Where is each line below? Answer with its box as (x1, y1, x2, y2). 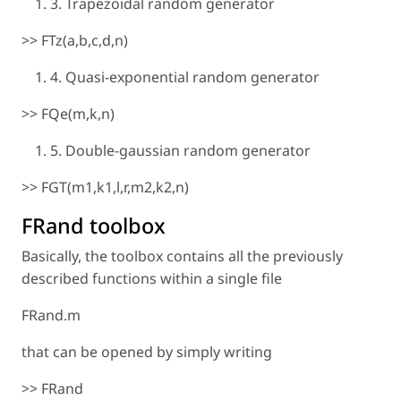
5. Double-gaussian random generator (50, 141, 311, 161)
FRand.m (21, 305, 81, 326)
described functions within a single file (21, 269, 282, 289)
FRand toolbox (21, 211, 166, 241)
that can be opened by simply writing (21, 342, 272, 363)
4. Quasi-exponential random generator (50, 67, 320, 88)
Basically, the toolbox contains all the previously (21, 246, 343, 267)
